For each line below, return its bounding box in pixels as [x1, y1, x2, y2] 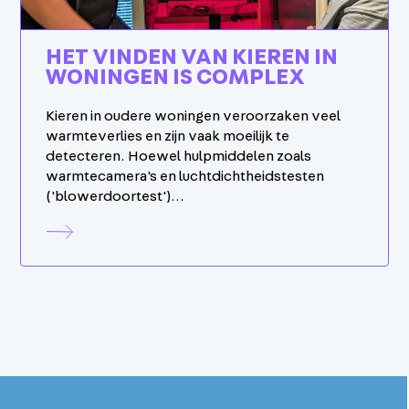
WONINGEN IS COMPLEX [46, 66, 306, 89]
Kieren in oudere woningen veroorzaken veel [46, 108, 341, 123]
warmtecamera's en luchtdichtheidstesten [46, 168, 325, 184]
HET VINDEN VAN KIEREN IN [46, 46, 339, 68]
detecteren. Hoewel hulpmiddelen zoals [46, 148, 312, 163]
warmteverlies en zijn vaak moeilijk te [46, 128, 290, 143]
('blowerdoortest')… [46, 188, 185, 204]
